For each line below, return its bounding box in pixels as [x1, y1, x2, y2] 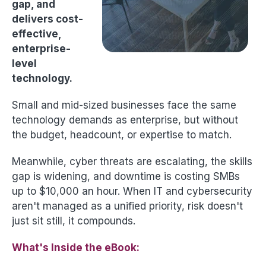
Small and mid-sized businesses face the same [12, 99, 236, 111]
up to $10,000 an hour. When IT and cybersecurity [12, 185, 252, 197]
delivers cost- [12, 13, 83, 25]
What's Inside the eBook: [12, 242, 140, 254]
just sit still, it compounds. [12, 215, 135, 227]
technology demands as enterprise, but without [12, 114, 238, 126]
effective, [12, 28, 61, 40]
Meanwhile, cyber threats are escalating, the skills [12, 156, 252, 167]
